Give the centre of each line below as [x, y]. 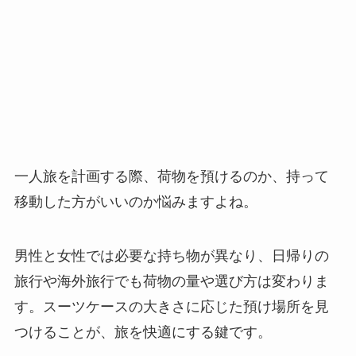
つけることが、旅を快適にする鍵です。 [143, 332]
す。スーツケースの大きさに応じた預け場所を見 [171, 306]
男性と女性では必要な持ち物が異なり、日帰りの [171, 255]
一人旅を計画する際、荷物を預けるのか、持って [171, 176]
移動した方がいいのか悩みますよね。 [135, 201]
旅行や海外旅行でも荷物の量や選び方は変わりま [171, 281]
